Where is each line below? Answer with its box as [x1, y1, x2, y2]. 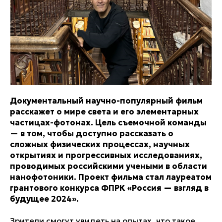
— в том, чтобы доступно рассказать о [10, 128, 173, 139]
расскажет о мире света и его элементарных [10, 107, 199, 117]
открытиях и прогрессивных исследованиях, [10, 150, 202, 161]
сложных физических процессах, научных [10, 139, 190, 150]
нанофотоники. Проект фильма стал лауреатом [10, 172, 212, 182]
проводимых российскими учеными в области [10, 161, 207, 171]
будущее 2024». [10, 194, 79, 204]
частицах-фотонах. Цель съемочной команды [10, 117, 207, 128]
